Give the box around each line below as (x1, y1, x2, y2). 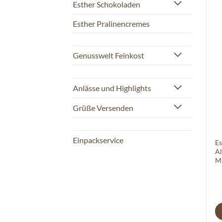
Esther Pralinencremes (73, 18, 150, 28)
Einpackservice (73, 135, 123, 145)
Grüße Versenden (73, 103, 133, 112)
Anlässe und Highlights (73, 83, 151, 93)
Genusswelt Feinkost (73, 51, 144, 60)
